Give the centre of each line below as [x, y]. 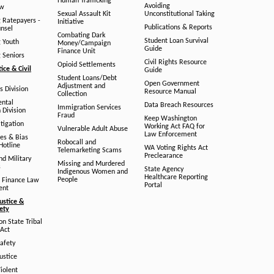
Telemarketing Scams [89, 150]
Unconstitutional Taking [180, 14]
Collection [72, 94]
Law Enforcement [171, 135]
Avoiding [157, 6]
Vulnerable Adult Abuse [92, 129]
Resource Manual [170, 92]
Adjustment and [81, 86]
